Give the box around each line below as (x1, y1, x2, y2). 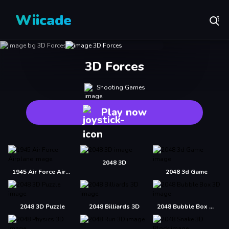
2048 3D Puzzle (19, 202, 65, 211)
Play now (101, 105, 147, 119)
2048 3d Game (166, 168, 208, 176)
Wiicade (15, 11, 72, 30)
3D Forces (85, 58, 144, 75)
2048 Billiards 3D (89, 202, 140, 211)
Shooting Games (96, 83, 145, 91)
